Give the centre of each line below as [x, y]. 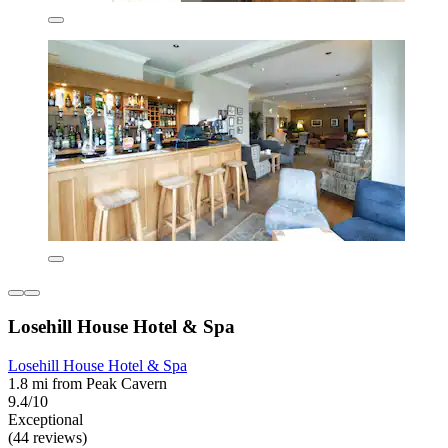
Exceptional [45, 419]
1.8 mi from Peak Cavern [87, 383]
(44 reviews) [47, 437]
